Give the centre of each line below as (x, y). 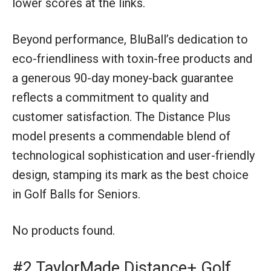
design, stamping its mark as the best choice (130, 175)
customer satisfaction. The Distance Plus (121, 116)
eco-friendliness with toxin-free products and (132, 58)
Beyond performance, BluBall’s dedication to (130, 39)
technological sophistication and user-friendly (133, 155)
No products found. (64, 230)
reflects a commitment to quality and (110, 97)
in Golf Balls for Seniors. (76, 194)
